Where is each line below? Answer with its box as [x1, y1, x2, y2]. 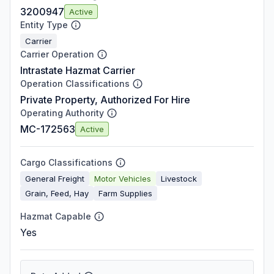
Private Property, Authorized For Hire [20, 94, 190, 106]
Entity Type [20, 20, 68, 30]
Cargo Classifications [20, 157, 113, 168]
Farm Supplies [98, 188, 152, 198]
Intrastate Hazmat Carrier [20, 64, 135, 76]
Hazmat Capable [20, 211, 91, 221]
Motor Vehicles [94, 173, 151, 183]
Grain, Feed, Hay [25, 188, 89, 198]
